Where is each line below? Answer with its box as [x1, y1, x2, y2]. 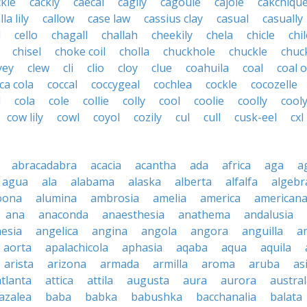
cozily [134, 110, 162, 125]
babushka [131, 289, 182, 304]
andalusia [244, 207, 293, 222]
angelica [36, 223, 78, 238]
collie [83, 93, 109, 108]
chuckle [229, 44, 267, 59]
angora [191, 223, 228, 238]
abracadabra [12, 158, 77, 173]
